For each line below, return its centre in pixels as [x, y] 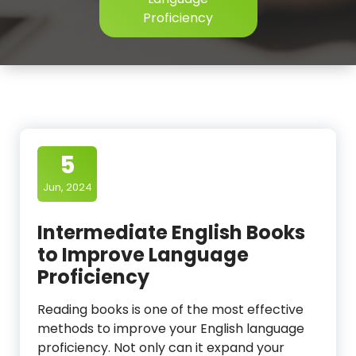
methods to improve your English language [171, 329]
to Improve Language [143, 255]
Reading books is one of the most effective [170, 310]
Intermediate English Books [171, 232]
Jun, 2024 [67, 187]
